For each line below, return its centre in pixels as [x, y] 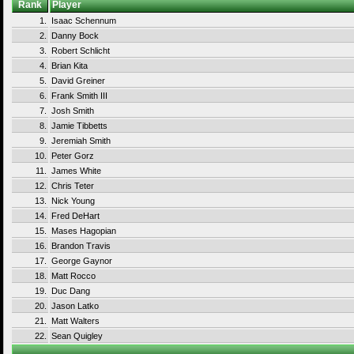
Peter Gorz [73, 156]
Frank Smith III [79, 96]
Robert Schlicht [81, 51]
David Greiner [78, 81]
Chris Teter [73, 186]
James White [76, 171]
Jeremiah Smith [81, 141]
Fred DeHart [75, 216]
